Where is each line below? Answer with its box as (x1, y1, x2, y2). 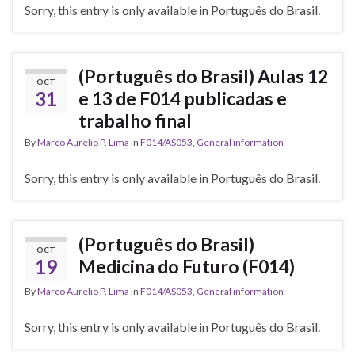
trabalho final (78, 109, 192, 132)
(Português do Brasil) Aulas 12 (78, 65, 328, 88)
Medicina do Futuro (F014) (78, 255, 295, 278)
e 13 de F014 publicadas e (78, 87, 287, 110)
